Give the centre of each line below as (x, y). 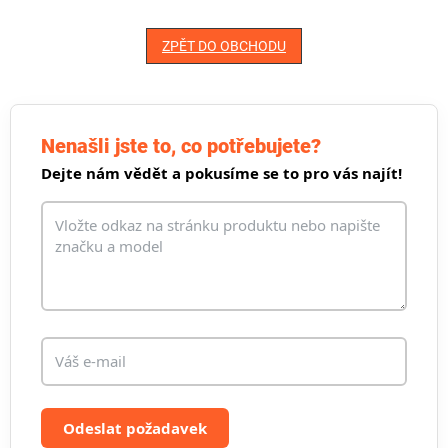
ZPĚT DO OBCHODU (224, 46)
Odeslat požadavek (135, 428)
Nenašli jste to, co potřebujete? (181, 146)
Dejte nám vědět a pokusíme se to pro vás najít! (221, 173)
